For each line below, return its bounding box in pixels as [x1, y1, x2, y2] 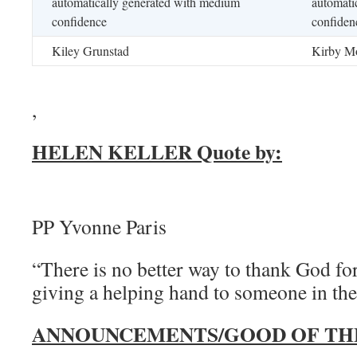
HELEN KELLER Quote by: [32, 136, 282, 167]
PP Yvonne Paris [32, 213, 167, 240]
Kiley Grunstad [52, 42, 133, 59]
